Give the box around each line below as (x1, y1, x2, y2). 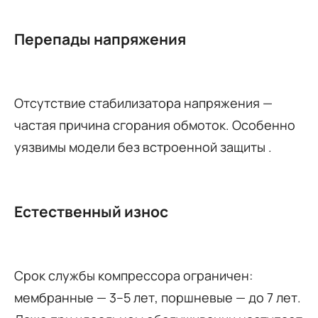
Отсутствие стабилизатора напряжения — (14, 94, 273, 111)
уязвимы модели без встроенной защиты (14, 138, 268, 155)
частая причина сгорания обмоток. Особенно (14, 116, 295, 133)
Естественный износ (14, 201, 168, 221)
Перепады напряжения (14, 28, 186, 49)
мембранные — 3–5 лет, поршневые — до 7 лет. (14, 288, 301, 306)
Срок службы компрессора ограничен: (14, 266, 253, 284)
